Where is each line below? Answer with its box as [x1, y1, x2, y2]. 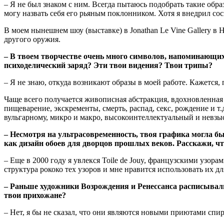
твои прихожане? [4, 190, 66, 199]
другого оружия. [4, 34, 60, 43]
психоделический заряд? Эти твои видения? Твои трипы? [4, 60, 212, 69]
